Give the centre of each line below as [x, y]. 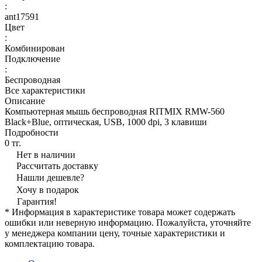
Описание [25, 101]
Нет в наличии [46, 154]
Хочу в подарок [48, 189]
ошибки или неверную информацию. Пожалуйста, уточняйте [128, 222]
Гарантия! [37, 201]
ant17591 [22, 16]
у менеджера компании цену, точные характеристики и [115, 233]
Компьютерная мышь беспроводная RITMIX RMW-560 [115, 111]
